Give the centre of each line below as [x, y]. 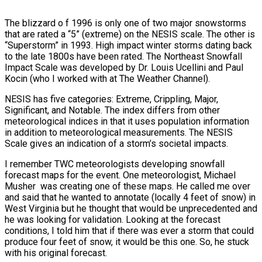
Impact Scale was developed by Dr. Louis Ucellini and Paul [124, 68]
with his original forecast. [56, 253]
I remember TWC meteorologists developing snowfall [115, 164]
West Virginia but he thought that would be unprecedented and [131, 209]
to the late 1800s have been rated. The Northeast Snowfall [123, 57]
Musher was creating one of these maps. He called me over [127, 187]
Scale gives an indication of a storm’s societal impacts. [116, 144]
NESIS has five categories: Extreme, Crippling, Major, [111, 99]
